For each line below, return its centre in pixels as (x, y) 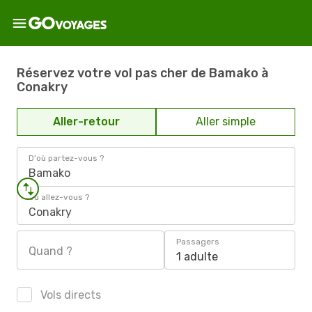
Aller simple (226, 122)
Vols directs (69, 295)
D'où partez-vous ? (66, 158)
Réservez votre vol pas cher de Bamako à (143, 73)
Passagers (198, 242)
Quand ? (50, 251)
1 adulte (197, 257)
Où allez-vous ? (59, 197)
